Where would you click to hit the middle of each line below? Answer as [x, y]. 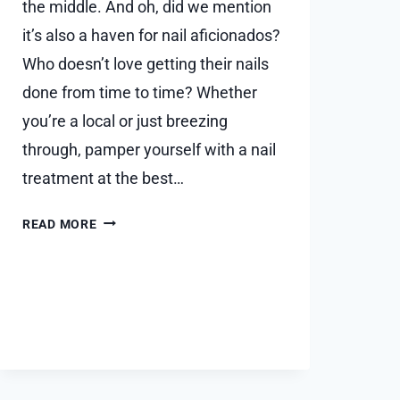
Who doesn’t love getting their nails [146, 63]
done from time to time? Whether [140, 92]
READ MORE [60, 224]
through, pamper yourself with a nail [149, 149]
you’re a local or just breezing [125, 121]
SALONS [122, 353]
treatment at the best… [103, 178]
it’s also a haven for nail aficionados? [151, 35]
